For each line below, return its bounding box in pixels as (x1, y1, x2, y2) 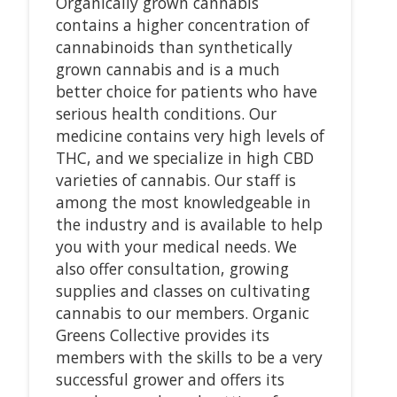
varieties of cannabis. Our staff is (55, 168, 296, 191)
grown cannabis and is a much (55, 58, 280, 80)
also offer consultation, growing (55, 257, 289, 279)
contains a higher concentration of (55, 13, 309, 35)
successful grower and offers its (55, 368, 284, 390)
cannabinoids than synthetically (55, 35, 292, 58)
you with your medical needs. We (55, 235, 297, 257)
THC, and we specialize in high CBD (55, 146, 314, 168)
